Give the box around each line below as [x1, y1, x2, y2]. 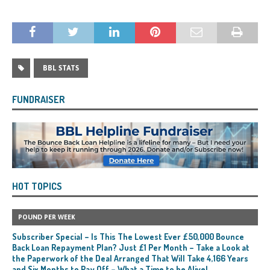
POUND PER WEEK [18, 213, 75, 221]
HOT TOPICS [12, 180, 62, 193]
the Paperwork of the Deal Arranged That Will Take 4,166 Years [12, 253, 248, 264]
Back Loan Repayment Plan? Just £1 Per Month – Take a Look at [12, 242, 250, 253]
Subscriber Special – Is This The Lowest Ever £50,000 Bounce [12, 231, 244, 242]
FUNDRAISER [12, 93, 65, 105]
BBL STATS [43, 64, 79, 72]
